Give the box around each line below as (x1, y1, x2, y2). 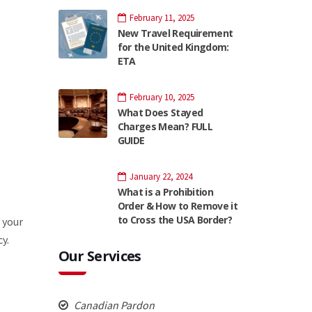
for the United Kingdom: (117, 40, 229, 54)
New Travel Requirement (117, 26, 233, 40)
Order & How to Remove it (117, 198, 238, 212)
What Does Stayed (117, 105, 203, 119)
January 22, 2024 (129, 170, 192, 182)
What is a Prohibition (117, 185, 214, 198)
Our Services (58, 246, 141, 265)
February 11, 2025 (129, 11, 194, 24)
